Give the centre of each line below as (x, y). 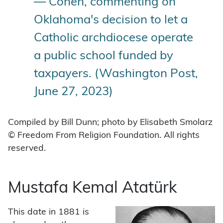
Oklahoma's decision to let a (111, 20)
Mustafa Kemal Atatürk (92, 188)
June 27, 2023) (73, 92)
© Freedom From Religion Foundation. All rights (104, 135)
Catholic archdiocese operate (113, 38)
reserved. (27, 148)
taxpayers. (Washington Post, (116, 74)
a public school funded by (104, 56)
